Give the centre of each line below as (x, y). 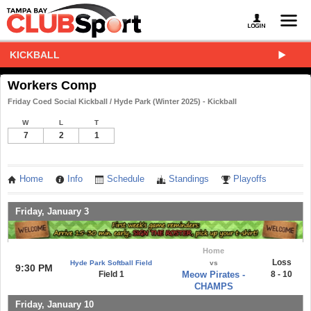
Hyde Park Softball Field (111, 262)
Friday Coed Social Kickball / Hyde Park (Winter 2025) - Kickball (122, 101)
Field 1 (111, 274)
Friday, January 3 (52, 211)
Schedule (126, 179)
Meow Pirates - (213, 274)
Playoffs (250, 179)
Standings (189, 179)
